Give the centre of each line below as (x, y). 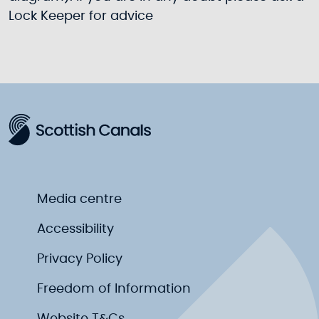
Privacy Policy (80, 259)
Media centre (79, 199)
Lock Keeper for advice (81, 16)
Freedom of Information (114, 289)
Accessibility (75, 229)
